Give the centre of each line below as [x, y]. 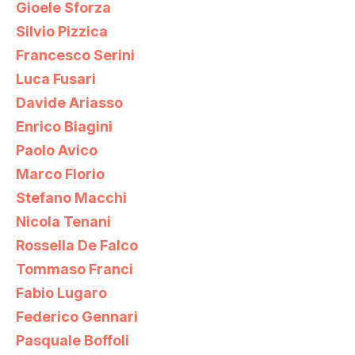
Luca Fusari [56, 78]
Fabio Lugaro [61, 292]
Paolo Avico [57, 150]
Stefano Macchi [71, 197]
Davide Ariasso [69, 102]
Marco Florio [60, 174]
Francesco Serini [75, 55]
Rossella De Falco [77, 245]
